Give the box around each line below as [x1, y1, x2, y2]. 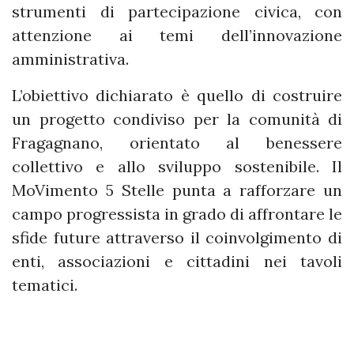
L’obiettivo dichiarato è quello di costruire [12, 85, 342, 106]
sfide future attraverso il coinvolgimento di [12, 228, 342, 248]
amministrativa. [12, 49, 129, 70]
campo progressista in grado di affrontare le [12, 204, 342, 224]
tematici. [12, 275, 77, 296]
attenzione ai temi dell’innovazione [12, 25, 342, 46]
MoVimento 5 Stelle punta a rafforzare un [12, 180, 342, 201]
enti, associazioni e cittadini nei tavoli [12, 251, 342, 272]
